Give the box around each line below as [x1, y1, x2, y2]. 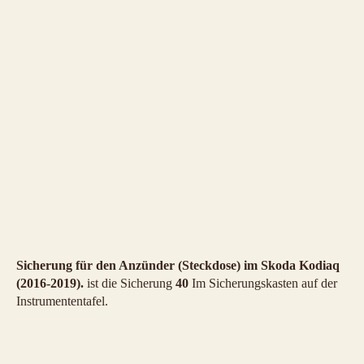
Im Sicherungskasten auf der [188, 276, 337, 291]
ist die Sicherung [84, 276, 175, 291]
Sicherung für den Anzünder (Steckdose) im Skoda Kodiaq [16, 258, 340, 273]
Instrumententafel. [16, 294, 108, 309]
